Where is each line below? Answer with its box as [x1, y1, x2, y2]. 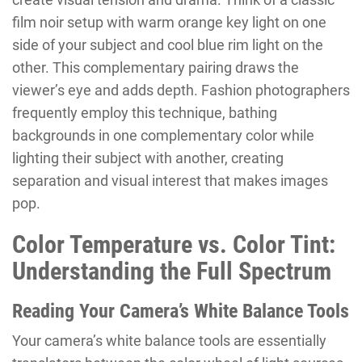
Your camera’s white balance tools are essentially [12, 331, 326, 349]
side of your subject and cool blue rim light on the [12, 36, 323, 53]
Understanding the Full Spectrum [12, 256, 331, 285]
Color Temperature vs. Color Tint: [12, 229, 335, 259]
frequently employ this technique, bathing [12, 103, 277, 121]
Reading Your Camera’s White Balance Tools [12, 299, 349, 322]
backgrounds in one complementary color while [12, 126, 314, 144]
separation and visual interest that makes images [12, 171, 328, 189]
